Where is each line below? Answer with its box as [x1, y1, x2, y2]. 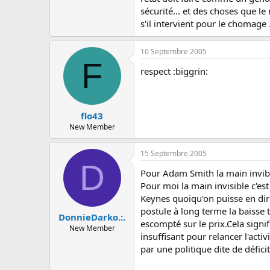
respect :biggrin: [140, 65, 208, 77]
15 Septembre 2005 [140, 148, 207, 159]
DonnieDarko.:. [58, 211, 125, 223]
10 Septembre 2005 [140, 46, 207, 57]
